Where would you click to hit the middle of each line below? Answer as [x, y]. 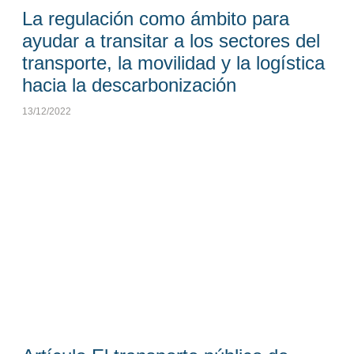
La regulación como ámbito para [155, 18]
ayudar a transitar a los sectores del [171, 40]
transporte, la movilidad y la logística [173, 62]
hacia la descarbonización [129, 85]
